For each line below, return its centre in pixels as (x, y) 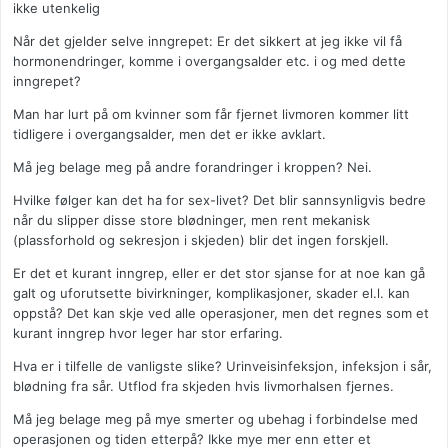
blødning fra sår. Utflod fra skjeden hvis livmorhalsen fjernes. (203, 386)
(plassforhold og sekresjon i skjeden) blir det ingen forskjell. (201, 240)
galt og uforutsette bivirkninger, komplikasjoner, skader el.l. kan (211, 293)
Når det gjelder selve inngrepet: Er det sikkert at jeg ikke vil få (207, 41)
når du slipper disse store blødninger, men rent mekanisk (191, 220)
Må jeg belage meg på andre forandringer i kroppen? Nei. (192, 167)
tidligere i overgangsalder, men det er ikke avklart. (169, 134)
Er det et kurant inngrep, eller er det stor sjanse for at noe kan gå (219, 273)
